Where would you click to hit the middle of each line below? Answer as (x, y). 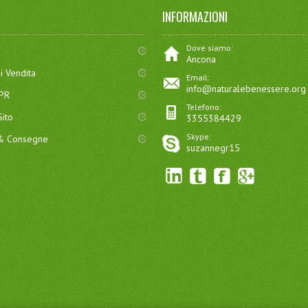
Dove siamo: (210, 48)
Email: (198, 77)
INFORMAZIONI (195, 16)
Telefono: (204, 107)
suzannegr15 (213, 148)
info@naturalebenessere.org (246, 89)
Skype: (199, 136)
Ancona (201, 59)
